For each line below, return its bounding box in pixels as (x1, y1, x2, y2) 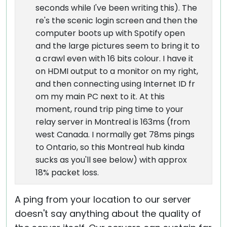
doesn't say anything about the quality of (15, 207, 201, 220)
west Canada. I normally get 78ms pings (35, 129, 195, 140)
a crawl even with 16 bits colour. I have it (35, 53, 194, 64)
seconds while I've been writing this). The (35, 2, 197, 14)
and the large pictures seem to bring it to (35, 40, 200, 52)
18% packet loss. (35, 167, 99, 178)
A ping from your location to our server (15, 193, 191, 206)
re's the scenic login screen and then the (35, 15, 198, 26)
